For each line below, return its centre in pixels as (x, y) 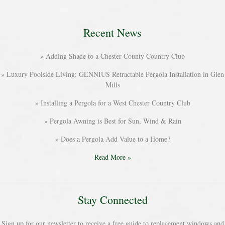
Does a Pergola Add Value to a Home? (115, 139)
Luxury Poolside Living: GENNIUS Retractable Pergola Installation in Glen (115, 74)
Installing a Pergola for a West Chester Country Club (115, 103)
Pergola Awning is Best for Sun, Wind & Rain (115, 121)
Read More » (113, 157)
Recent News (113, 32)
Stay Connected (113, 199)
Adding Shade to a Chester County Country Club (115, 56)
